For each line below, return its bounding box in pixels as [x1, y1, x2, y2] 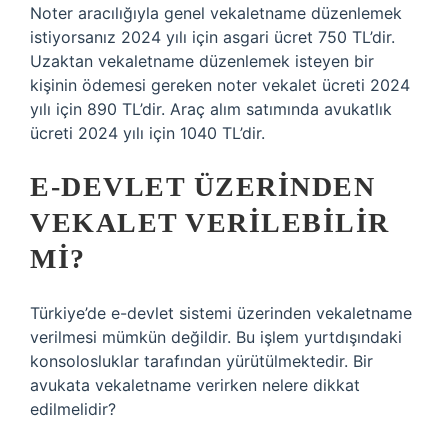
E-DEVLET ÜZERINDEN [30, 171, 375, 202]
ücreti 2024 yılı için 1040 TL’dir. [30, 123, 265, 143]
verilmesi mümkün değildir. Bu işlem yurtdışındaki [30, 327, 402, 347]
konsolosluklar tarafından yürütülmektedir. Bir [30, 351, 373, 371]
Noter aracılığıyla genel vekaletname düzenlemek [30, 3, 402, 23]
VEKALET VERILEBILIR [30, 207, 390, 238]
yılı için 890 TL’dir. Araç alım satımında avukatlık [30, 99, 392, 119]
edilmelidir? [30, 399, 116, 419]
